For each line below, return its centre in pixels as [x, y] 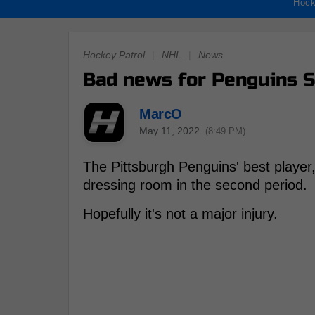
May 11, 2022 [169, 130]
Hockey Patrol [114, 55]
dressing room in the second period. [195, 185]
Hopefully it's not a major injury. [180, 214]
